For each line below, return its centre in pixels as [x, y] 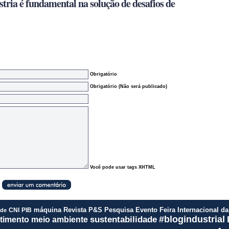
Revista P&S [83, 210]
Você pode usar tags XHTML [123, 167]
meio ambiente [59, 219]
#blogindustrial [192, 219]
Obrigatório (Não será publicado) [129, 87]
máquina [48, 210]
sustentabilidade [123, 220]
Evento [146, 210]
